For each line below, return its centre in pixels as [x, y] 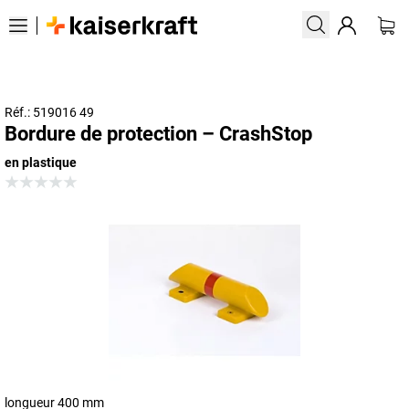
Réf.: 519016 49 [49, 112]
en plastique [41, 163]
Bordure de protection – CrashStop [158, 134]
